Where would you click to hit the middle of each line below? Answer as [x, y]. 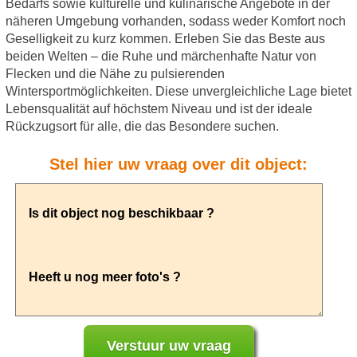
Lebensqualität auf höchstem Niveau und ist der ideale [159, 109]
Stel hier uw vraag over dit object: [178, 165]
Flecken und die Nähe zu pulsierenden [115, 74]
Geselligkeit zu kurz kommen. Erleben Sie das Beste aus [165, 39]
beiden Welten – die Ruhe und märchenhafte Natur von [161, 57]
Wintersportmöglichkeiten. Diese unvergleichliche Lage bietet [178, 92]
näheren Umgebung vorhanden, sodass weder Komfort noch [175, 22]
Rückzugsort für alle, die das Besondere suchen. [142, 127]
